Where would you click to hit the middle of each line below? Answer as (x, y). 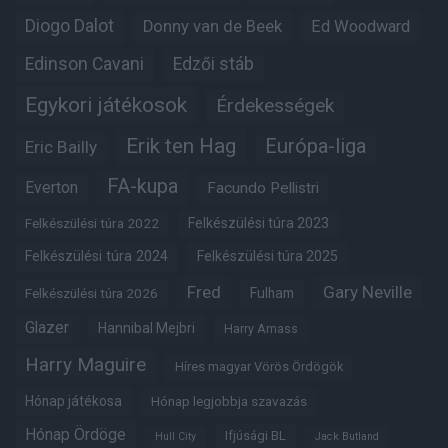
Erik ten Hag (181, 146)
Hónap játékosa (73, 401)
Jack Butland (347, 437)
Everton (51, 188)
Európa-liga (315, 146)
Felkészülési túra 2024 (96, 256)
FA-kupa (142, 186)
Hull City (175, 437)
